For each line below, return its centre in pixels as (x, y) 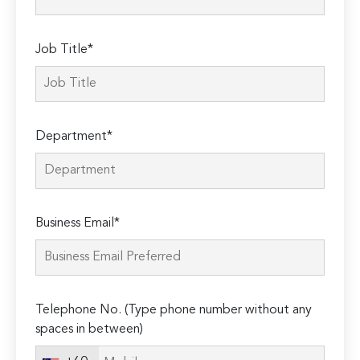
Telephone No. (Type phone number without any (174, 311)
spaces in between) (90, 330)
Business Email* (78, 224)
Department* (74, 137)
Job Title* (65, 50)
